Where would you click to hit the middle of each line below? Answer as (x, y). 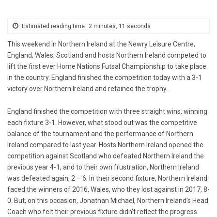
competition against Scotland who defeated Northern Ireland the (106, 156)
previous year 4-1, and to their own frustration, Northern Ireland (103, 167)
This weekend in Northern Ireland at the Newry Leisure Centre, (101, 44)
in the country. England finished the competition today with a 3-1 (105, 77)
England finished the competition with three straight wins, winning (107, 111)
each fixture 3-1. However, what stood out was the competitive (102, 122)
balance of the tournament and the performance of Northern (100, 133)
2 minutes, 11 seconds (120, 26)
